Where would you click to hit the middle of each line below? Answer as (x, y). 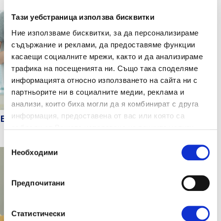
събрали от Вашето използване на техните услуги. (104, 127)
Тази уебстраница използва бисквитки (83, 17)
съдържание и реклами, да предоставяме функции (103, 44)
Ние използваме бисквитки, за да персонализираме (105, 33)
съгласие (19, 166)
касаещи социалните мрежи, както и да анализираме (107, 56)
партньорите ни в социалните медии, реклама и (98, 92)
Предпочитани (38, 183)
